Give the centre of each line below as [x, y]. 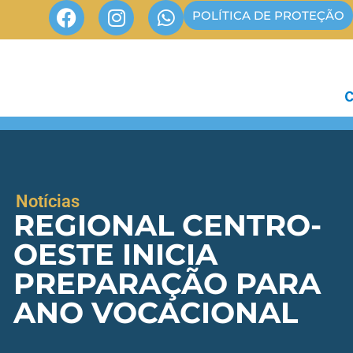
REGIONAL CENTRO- [167, 225]
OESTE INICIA [115, 254]
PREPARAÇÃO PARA [167, 283]
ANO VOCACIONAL [156, 312]
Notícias [48, 201]
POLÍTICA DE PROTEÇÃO [268, 15]
